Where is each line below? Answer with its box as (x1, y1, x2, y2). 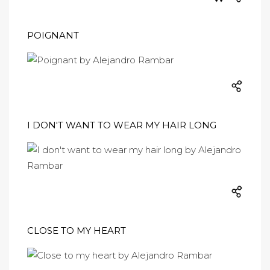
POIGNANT (27, 30, 79, 41)
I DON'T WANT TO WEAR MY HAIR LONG (27, 119, 216, 131)
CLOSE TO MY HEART (27, 225, 126, 236)
